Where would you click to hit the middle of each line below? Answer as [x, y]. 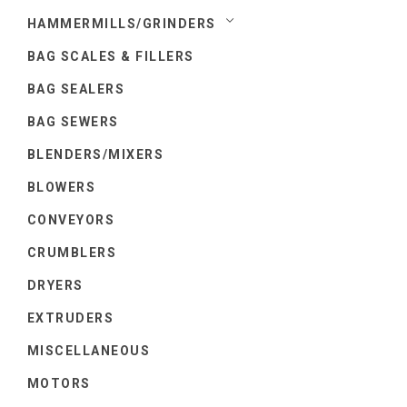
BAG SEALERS [76, 89]
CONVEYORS [71, 219]
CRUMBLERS [72, 252]
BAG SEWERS [73, 121]
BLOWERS [62, 187]
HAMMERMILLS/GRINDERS [122, 23]
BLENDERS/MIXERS [96, 154]
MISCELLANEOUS [89, 350]
